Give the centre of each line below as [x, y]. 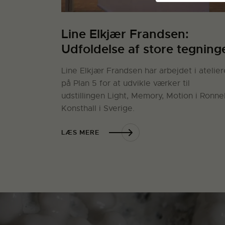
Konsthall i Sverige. [98, 108]
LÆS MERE [80, 133]
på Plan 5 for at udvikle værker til [126, 83]
